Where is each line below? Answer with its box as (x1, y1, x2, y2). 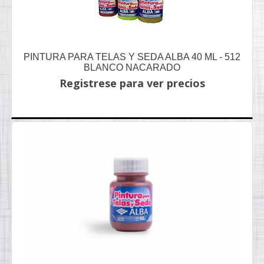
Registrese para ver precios (59, 76, 205, 90)
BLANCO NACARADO (84, 62, 180, 72)
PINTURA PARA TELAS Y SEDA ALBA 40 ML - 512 (24, 52, 240, 62)
